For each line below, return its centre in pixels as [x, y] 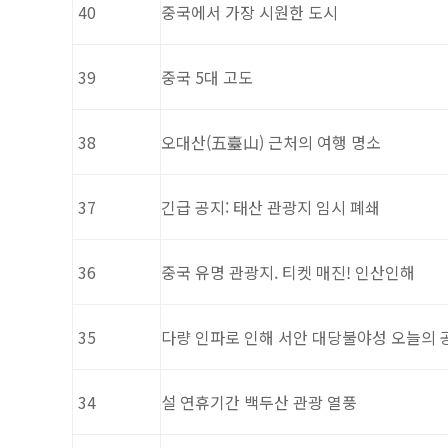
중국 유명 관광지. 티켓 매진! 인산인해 [288, 272]
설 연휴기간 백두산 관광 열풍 [259, 402]
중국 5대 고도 [207, 77]
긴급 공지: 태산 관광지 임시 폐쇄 [270, 207]
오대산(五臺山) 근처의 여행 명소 [271, 142]
